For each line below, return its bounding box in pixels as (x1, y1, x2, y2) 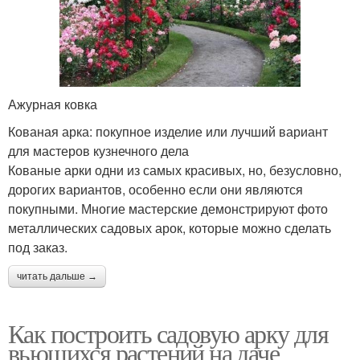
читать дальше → (17, 271, 97, 283)
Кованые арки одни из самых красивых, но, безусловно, (8, 161, 342, 180)
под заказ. (8, 238, 67, 257)
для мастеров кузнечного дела (8, 141, 189, 161)
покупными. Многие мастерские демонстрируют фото (8, 199, 328, 219)
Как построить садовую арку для (8, 316, 328, 351)
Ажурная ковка (8, 95, 97, 114)
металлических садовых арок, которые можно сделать (8, 219, 331, 238)
